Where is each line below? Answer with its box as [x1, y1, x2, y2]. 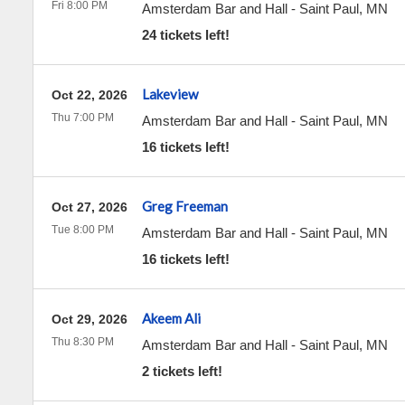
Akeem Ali [141, 310, 201, 326]
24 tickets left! [141, 27, 230, 42]
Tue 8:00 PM [51, 223, 114, 236]
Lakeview [141, 86, 198, 102]
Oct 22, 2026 [51, 88, 127, 102]
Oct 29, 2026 [51, 312, 127, 326]
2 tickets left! [141, 363, 222, 379]
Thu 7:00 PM [51, 111, 114, 124]
